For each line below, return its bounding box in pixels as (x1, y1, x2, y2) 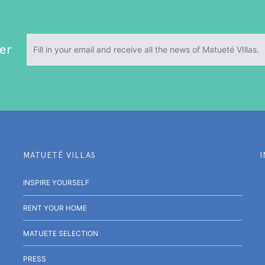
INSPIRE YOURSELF (23, 178, 89, 188)
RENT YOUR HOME (23, 203, 87, 213)
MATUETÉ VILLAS (23, 150, 96, 160)
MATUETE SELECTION (23, 229, 98, 238)
